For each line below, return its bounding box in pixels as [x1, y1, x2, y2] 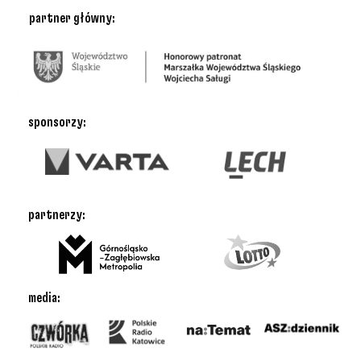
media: [28, 291, 60, 305]
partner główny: [29, 11, 115, 25]
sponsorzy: [28, 115, 86, 129]
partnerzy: [28, 208, 85, 222]
